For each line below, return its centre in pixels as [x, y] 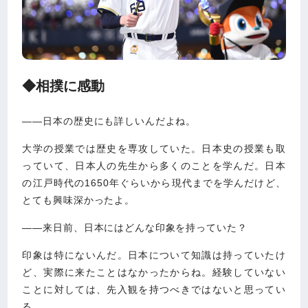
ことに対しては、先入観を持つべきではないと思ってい [154, 290]
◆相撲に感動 [64, 86]
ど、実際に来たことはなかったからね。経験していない [154, 273]
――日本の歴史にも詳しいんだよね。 [109, 121]
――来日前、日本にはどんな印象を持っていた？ [135, 228]
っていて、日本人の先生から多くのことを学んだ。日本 [154, 166]
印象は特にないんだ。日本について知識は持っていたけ [154, 255]
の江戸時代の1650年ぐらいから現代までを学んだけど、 [154, 183]
